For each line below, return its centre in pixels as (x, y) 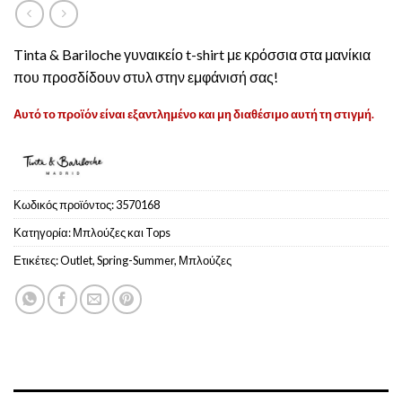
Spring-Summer (135, 260)
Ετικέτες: (37, 260)
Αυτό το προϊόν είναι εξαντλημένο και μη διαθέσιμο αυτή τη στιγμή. (194, 114)
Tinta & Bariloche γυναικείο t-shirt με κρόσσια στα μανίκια (192, 55)
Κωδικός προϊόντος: (65, 204)
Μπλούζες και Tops (122, 232)
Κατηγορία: (43, 232)
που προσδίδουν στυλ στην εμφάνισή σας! (146, 77)
